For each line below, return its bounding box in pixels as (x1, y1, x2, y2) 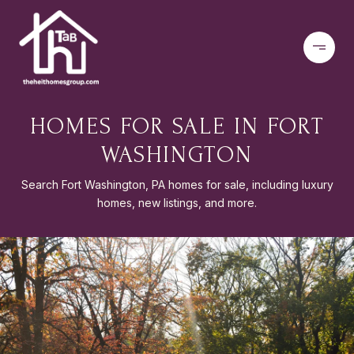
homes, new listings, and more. (97, 196, 257, 209)
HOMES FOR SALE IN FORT (29, 113, 325, 139)
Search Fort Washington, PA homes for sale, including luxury (21, 178, 333, 191)
